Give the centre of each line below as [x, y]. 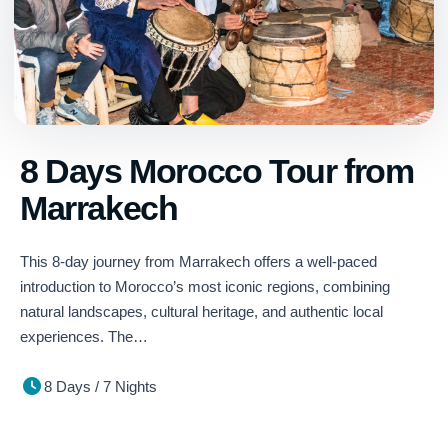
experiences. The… [84, 336]
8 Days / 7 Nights [100, 386]
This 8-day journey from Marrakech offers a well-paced [198, 261]
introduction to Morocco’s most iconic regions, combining [205, 286]
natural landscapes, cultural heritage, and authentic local [201, 311]
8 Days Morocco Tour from [217, 171]
